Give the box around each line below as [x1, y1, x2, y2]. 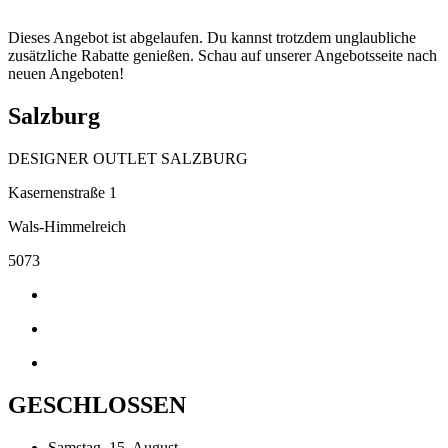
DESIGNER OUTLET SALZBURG [8, 149, 248, 167]
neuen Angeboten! [8, 65, 124, 83]
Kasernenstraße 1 [8, 183, 117, 201]
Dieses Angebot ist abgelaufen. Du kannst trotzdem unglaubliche [8, 29, 416, 47]
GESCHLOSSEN [8, 391, 186, 418]
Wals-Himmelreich [8, 217, 126, 235]
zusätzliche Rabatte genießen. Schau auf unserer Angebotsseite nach [8, 47, 437, 65]
